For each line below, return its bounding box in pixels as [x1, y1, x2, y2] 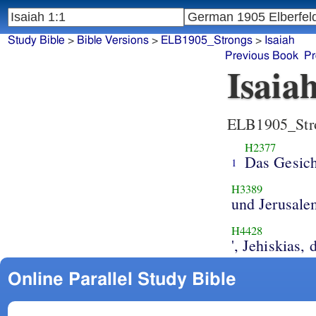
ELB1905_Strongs [160, 35, 253, 47]
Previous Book [225, 50, 299, 62]
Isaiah [264, 35, 295, 47]
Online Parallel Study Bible [7, 270, 236, 288]
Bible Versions [76, 35, 149, 47]
